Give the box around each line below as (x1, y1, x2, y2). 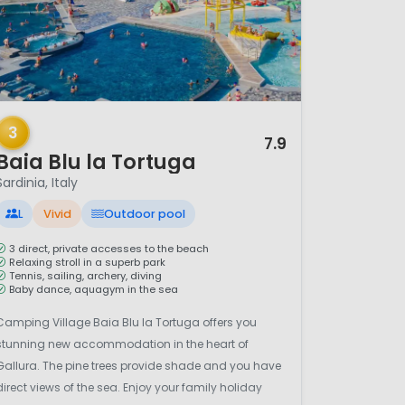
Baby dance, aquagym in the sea (9, 281, 178, 297)
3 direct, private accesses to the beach (9, 240, 209, 256)
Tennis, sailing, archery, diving (9, 268, 162, 283)
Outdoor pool (103, 206, 185, 222)
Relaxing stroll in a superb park (9, 254, 165, 269)
